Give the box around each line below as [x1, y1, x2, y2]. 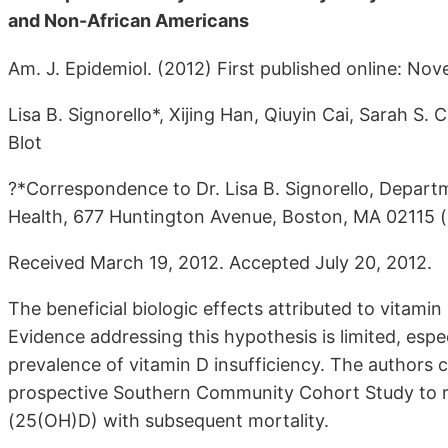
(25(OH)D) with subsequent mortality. [8, 410, 329, 432]
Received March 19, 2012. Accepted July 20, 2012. [8, 252, 432, 274]
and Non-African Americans [8, 9, 249, 31]
